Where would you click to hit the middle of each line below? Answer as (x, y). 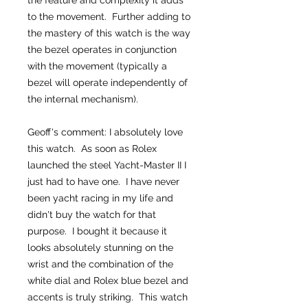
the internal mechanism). (83, 99)
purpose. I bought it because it (97, 231)
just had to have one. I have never (103, 181)
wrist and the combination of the (100, 264)
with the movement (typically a (97, 66)
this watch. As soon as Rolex (92, 148)
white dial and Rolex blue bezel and (108, 280)
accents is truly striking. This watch (108, 297)
